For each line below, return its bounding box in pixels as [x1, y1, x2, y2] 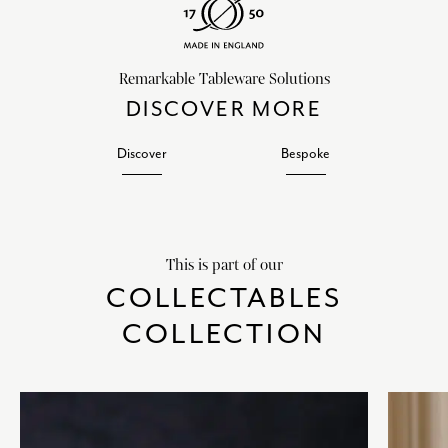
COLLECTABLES [105, 280, 343, 317]
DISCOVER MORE [125, 96, 323, 123]
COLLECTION [122, 316, 326, 353]
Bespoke [281, 145, 331, 163]
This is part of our [165, 255, 283, 276]
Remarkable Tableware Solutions [118, 69, 330, 90]
